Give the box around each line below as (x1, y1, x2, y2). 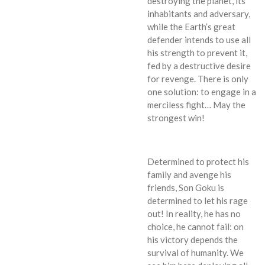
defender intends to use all (147, 34, 251, 45)
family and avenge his (147, 169, 231, 180)
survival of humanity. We (147, 247, 244, 258)
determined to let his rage (147, 195, 248, 206)
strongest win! (147, 112, 205, 123)
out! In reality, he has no (147, 208, 241, 219)
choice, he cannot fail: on (147, 221, 244, 232)
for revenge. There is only (147, 73, 248, 84)
